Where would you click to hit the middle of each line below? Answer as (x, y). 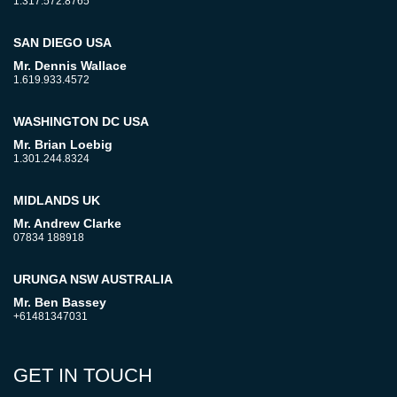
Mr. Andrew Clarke (67, 224)
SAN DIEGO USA (62, 43)
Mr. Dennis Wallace (70, 66)
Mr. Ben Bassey (60, 303)
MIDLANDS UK (57, 201)
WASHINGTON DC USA (81, 122)
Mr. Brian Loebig (63, 145)
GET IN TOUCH (83, 376)
